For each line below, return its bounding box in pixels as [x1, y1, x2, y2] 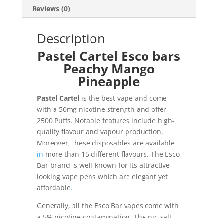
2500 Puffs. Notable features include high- [36, 116, 175, 126]
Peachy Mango [63, 60, 155, 78]
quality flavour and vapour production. [36, 127, 163, 137]
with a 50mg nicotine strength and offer [36, 105, 166, 114]
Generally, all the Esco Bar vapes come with [36, 201, 179, 211]
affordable [36, 183, 71, 193]
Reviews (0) [32, 4, 70, 14]
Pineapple [78, 73, 140, 91]
